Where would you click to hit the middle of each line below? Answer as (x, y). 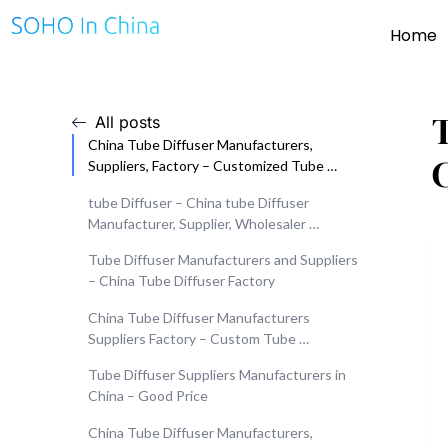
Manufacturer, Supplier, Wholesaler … (203, 223)
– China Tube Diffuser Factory (181, 281)
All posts (127, 122)
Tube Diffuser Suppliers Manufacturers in (217, 375)
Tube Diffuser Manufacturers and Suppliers (223, 260)
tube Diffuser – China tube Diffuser (198, 202)
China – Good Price (148, 396)
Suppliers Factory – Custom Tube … (198, 338)
